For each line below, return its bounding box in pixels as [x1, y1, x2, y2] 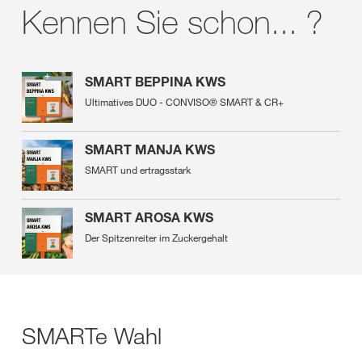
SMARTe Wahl [22, 322, 162, 351]
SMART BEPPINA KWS [85, 74, 225, 90]
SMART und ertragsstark [85, 163, 191, 177]
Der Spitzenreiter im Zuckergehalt [85, 231, 228, 245]
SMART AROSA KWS [85, 209, 213, 226]
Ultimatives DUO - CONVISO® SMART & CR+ [85, 95, 284, 109]
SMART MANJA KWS [85, 141, 215, 158]
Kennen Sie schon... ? [22, 2, 323, 43]
